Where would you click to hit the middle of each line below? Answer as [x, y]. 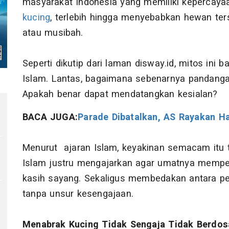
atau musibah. [53, 33]
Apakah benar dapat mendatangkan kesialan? [120, 95]
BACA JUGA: [50, 118]
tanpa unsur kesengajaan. [78, 194]
